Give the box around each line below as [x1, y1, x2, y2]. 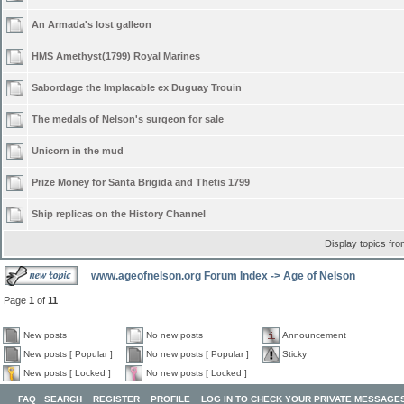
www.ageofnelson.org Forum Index [91, 270, 268, 282]
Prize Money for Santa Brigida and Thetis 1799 [32, 177, 250, 188]
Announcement [282, 330, 346, 340]
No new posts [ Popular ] [146, 349, 249, 359]
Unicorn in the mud [32, 145, 124, 156]
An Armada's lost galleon [32, 19, 151, 30]
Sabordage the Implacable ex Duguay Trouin [32, 82, 242, 93]
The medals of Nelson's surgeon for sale [32, 114, 224, 124]
